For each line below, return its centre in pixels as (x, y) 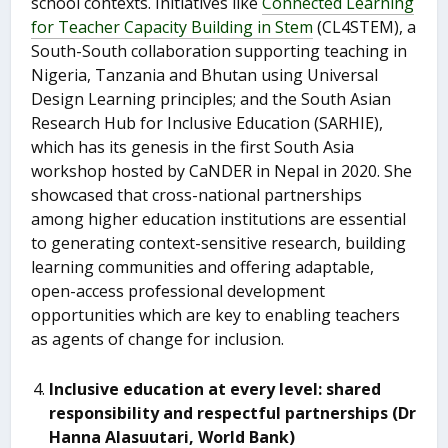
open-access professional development (178, 291)
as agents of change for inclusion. (158, 339)
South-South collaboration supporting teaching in (219, 51)
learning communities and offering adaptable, (203, 267)
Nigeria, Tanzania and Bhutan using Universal (205, 75)
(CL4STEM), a (365, 27)
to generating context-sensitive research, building (219, 243)
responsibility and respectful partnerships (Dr (233, 412)
